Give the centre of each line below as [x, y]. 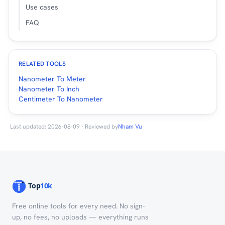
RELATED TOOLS [42, 64]
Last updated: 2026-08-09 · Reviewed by [64, 126]
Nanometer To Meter [52, 79]
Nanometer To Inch [49, 89]
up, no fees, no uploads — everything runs [80, 217]
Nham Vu [130, 126]
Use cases [42, 7]
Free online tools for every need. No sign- [79, 206]
